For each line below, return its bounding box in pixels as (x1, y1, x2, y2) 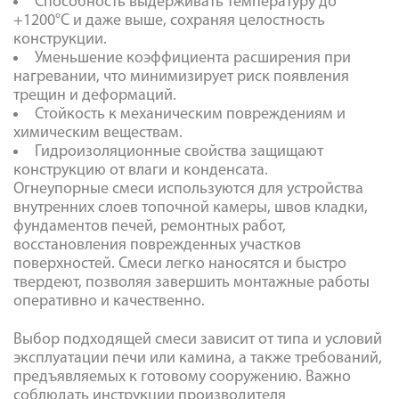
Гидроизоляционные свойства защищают (35, 143, 323, 160)
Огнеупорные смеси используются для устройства (13, 181, 363, 198)
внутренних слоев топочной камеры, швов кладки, (13, 199, 368, 216)
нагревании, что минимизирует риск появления (13, 69, 349, 85)
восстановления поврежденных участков (13, 237, 301, 254)
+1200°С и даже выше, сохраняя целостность (13, 12, 325, 29)
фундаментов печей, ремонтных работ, (13, 218, 286, 235)
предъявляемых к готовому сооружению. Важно (13, 369, 351, 386)
